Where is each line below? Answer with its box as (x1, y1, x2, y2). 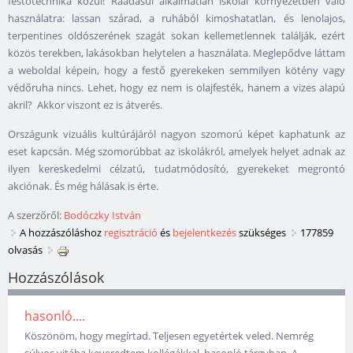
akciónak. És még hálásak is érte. (8, 179, 158, 194)
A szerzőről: (8, 208, 64, 223)
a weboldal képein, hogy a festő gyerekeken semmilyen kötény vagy (8, 63, 345, 78)
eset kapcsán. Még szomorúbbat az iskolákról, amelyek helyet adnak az (8, 144, 345, 159)
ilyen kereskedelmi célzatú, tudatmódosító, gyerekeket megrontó (8, 162, 345, 176)
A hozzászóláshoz (20, 225, 104, 240)
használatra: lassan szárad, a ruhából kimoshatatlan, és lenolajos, (8, 11, 345, 26)
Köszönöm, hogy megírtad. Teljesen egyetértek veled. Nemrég (24, 328, 314, 343)
